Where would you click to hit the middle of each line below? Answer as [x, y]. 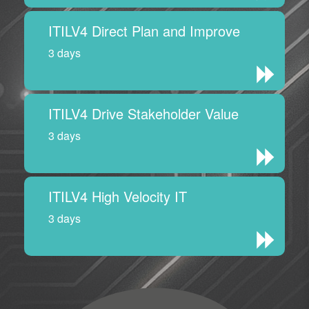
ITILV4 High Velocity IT [118, 197]
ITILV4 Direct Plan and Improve [144, 31]
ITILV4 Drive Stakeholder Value [143, 114]
